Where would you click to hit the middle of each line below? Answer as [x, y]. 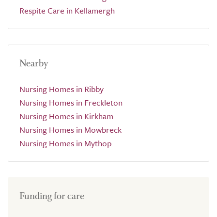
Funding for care [52, 196]
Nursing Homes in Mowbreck [70, 130]
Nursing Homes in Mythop [65, 143]
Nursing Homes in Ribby [62, 89]
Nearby [34, 63]
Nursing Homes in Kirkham [66, 116]
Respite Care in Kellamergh [67, 10]
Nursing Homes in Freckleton [71, 102]
